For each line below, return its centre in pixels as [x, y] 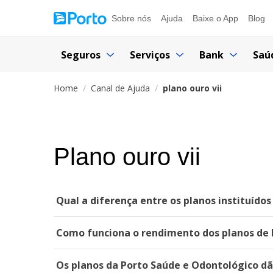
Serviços [150, 55]
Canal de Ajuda [120, 88]
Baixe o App [215, 18]
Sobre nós [131, 18]
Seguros [81, 55]
